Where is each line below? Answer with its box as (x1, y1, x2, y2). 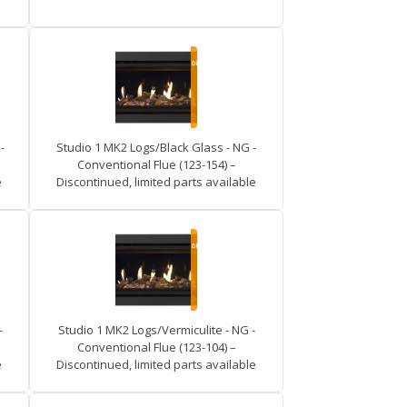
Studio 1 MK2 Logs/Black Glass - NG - (56, 139, 256, 155)
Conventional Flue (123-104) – (76, 339, 236, 355)
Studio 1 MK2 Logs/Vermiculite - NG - (57, 322, 255, 338)
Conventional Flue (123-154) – (76, 156, 236, 173)
